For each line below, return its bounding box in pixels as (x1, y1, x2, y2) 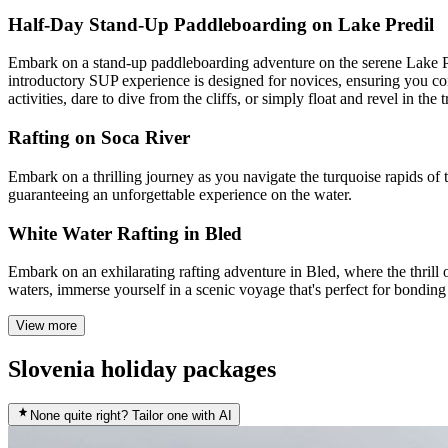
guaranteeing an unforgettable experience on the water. (8, 185, 352, 203)
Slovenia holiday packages (8, 356, 276, 383)
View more (16, 318, 77, 334)
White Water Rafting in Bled (8, 222, 242, 244)
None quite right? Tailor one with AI (30, 408, 232, 424)
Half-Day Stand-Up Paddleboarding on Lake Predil (8, 13, 434, 35)
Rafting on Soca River (8, 127, 190, 149)
